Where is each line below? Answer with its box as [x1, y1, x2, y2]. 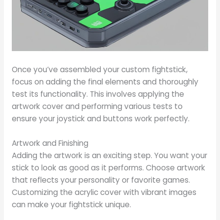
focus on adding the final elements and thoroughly [11, 77, 198, 87]
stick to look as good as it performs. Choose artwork [11, 162, 205, 173]
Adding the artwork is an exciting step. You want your [11, 150, 207, 161]
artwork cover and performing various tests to [11, 101, 183, 112]
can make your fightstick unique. [11, 199, 131, 210]
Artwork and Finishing [11, 137, 88, 148]
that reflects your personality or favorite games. [11, 174, 190, 185]
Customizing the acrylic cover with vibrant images [11, 187, 196, 197]
